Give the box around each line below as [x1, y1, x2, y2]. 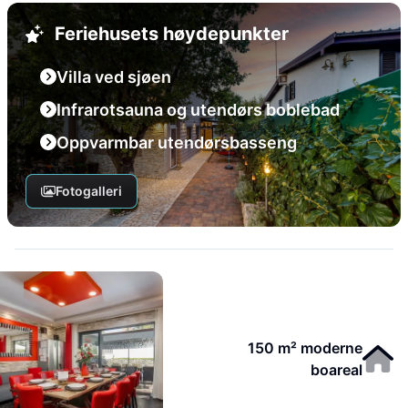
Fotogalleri [55, 183, 122, 199]
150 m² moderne [248, 339, 363, 357]
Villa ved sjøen [56, 67, 171, 87]
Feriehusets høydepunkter [55, 23, 289, 45]
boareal [311, 361, 363, 379]
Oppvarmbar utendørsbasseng [56, 133, 297, 152]
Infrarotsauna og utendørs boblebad [56, 100, 340, 119]
